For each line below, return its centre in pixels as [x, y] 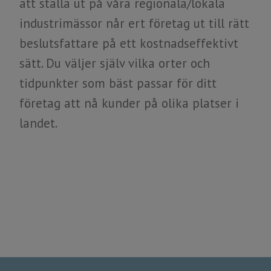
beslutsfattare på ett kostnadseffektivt [129, 43]
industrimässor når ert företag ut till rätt [134, 23]
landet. [38, 123]
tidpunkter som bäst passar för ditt [118, 83]
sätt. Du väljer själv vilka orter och [115, 63]
